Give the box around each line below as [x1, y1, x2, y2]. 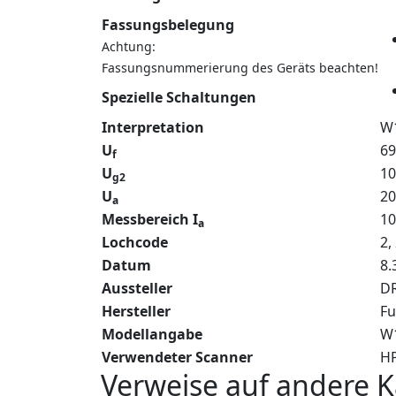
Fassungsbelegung [102, 14, 234, 34]
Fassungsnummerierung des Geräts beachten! [102, 58, 378, 76]
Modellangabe [102, 324, 202, 344]
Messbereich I [102, 209, 198, 229]
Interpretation [102, 117, 204, 137]
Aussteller [102, 278, 172, 298]
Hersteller [102, 301, 171, 321]
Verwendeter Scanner [102, 346, 253, 367]
